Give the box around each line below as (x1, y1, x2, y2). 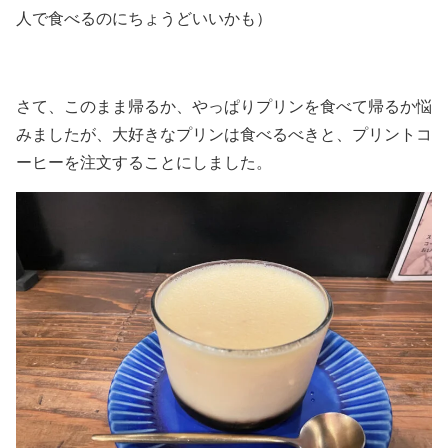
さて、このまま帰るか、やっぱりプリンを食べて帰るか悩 (16, 95, 432, 116)
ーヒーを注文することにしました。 (16, 151, 272, 172)
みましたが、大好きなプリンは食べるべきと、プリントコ (16, 123, 432, 144)
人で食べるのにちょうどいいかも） (16, 7, 272, 28)
